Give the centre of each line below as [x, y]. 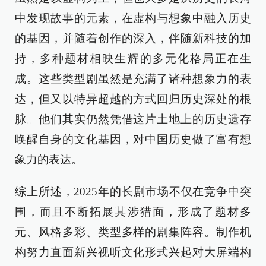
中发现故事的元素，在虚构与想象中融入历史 [133, 18]
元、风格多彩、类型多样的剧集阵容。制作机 [133, 232]
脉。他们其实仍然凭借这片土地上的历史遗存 [133, 119]
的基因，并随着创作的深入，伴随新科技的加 [133, 38]
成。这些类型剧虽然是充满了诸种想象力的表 [133, 79]
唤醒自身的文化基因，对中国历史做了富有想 [133, 139]
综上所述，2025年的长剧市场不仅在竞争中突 [133, 191]
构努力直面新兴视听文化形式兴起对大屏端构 [133, 252]
